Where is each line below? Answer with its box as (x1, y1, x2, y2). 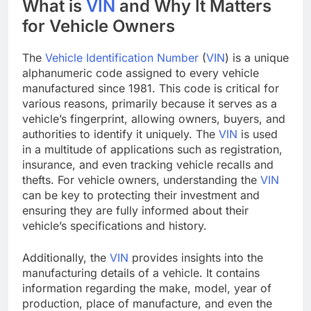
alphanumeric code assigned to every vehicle (22, 65, 259, 80)
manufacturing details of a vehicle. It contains (22, 265, 260, 280)
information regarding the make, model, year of (22, 280, 271, 295)
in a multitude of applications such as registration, (22, 142, 283, 156)
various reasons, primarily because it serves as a (22, 96, 277, 110)
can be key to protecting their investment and (22, 187, 260, 202)
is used (237, 126, 278, 141)
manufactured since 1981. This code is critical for (22, 81, 279, 95)
